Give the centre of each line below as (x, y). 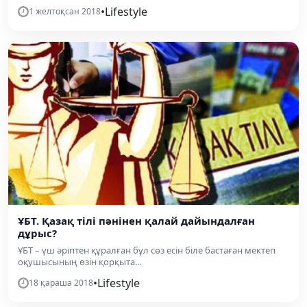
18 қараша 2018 (61, 283)
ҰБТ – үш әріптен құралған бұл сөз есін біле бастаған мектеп (147, 250)
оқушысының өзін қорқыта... (79, 262)
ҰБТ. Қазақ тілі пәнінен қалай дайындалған (136, 221)
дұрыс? (37, 233)
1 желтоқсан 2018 (65, 11)
